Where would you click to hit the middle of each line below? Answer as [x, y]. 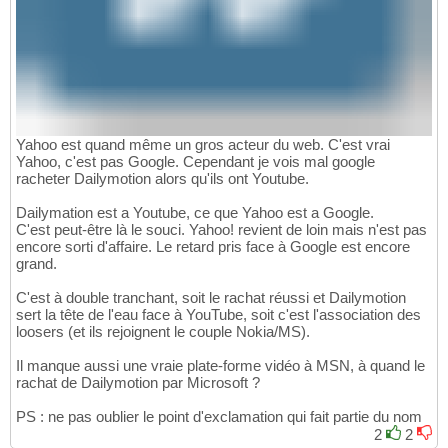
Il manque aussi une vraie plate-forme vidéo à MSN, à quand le [220, 365]
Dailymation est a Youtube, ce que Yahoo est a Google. [195, 212]
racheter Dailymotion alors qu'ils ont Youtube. [162, 178]
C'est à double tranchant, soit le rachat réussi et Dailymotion [211, 297]
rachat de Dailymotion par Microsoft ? [138, 382]
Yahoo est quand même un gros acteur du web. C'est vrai [203, 144]
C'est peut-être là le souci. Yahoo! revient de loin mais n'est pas [221, 229]
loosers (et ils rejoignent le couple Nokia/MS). [163, 331]
